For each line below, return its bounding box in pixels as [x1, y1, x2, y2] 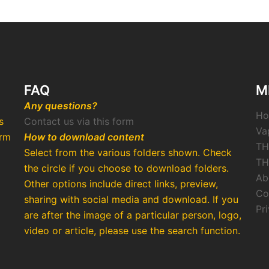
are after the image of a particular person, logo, [24, 209, 241, 221]
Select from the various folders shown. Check [24, 147, 232, 159]
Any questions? [24, 100, 97, 112]
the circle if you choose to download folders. [24, 162, 229, 174]
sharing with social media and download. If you [24, 193, 238, 205]
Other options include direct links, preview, [24, 178, 218, 190]
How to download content [24, 131, 144, 143]
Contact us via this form [24, 115, 134, 127]
